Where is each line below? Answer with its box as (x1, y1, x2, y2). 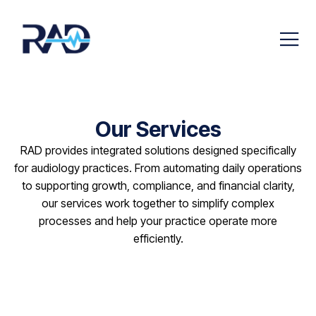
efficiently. (133, 231, 183, 245)
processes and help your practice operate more (39, 213, 277, 228)
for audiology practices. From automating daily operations (14, 160, 302, 175)
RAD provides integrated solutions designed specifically (20, 142, 296, 157)
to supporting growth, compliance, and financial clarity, (21, 178, 295, 193)
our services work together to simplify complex (42, 195, 274, 210)
